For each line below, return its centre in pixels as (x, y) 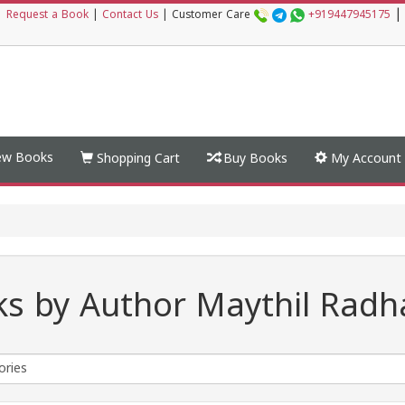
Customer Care (213, 16)
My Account (364, 160)
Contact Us (130, 16)
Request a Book (47, 16)
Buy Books (254, 160)
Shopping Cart (137, 160)
